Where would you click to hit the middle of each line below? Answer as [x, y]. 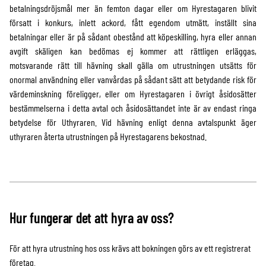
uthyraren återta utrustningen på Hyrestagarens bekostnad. [108, 136]
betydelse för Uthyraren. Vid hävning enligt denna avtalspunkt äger [133, 122]
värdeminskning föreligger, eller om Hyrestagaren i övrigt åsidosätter [133, 94]
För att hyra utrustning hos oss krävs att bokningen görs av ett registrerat [130, 248]
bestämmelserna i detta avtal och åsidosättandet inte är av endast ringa [133, 108]
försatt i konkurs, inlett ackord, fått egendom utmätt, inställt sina [133, 22]
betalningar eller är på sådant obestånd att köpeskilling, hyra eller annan [133, 37]
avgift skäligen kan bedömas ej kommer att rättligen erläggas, [133, 51]
